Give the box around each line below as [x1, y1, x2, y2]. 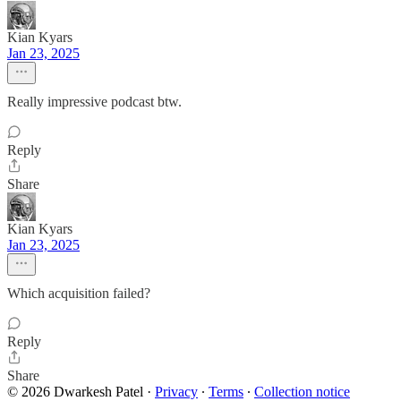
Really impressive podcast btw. [7, 94, 182, 109]
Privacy [155, 384, 198, 399]
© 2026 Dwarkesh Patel [7, 384, 143, 399]
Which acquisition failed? [7, 286, 150, 301]
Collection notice [254, 384, 350, 399]
